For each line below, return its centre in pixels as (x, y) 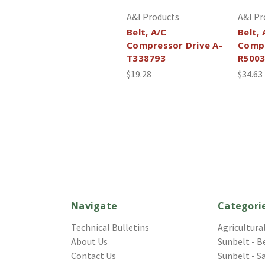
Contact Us (93, 255)
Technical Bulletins (110, 227)
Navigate (94, 206)
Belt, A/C (147, 32)
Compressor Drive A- (174, 45)
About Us (89, 241)
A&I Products (153, 16)
